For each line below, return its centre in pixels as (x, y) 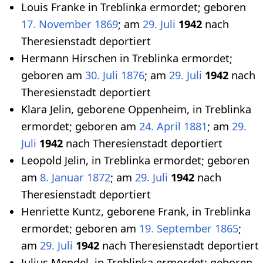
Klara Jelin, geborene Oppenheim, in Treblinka (136, 109)
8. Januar (62, 178)
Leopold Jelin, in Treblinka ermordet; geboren (135, 161)
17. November (56, 24)
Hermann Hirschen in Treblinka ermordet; (127, 58)
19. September (176, 229)
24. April (160, 127)
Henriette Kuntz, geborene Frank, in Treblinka (136, 212)
